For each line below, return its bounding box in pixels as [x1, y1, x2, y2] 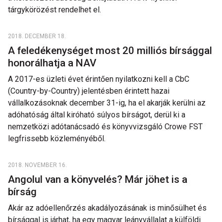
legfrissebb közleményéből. [8, 134, 106, 143]
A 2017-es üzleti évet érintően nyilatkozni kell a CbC [8, 74, 189, 84]
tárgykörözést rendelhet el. [8, 5, 101, 14]
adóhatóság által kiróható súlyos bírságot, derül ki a [8, 110, 185, 119]
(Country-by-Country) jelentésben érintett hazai [8, 86, 169, 96]
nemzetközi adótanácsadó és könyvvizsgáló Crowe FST [8, 122, 203, 131]
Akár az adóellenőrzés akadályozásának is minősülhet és [8, 203, 207, 213]
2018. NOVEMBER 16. [8, 162, 67, 168]
